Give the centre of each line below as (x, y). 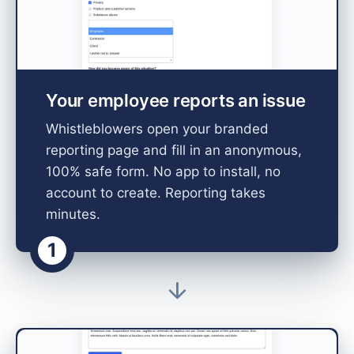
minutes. (73, 215)
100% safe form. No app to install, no (163, 172)
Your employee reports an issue (176, 101)
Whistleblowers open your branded (157, 129)
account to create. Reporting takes (156, 193)
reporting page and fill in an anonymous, (174, 151)
